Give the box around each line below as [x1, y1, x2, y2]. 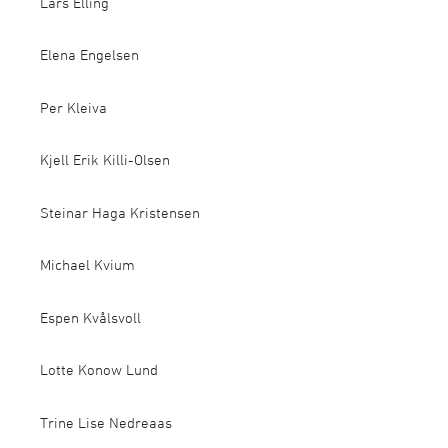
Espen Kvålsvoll [40, 308, 141, 326]
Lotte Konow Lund [40, 361, 158, 378]
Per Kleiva [40, 98, 107, 116]
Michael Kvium [40, 256, 135, 273]
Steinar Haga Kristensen [40, 203, 200, 221]
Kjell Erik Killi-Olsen [40, 151, 170, 168]
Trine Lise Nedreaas [40, 413, 172, 431]
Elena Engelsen [40, 46, 139, 63]
